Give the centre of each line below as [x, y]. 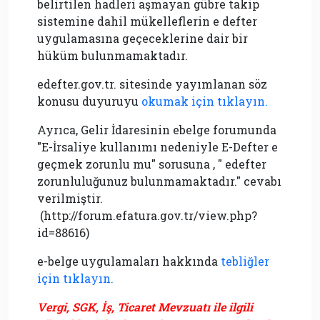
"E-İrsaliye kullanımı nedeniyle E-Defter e [157, 147]
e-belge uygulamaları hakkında [129, 261]
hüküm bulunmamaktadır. [112, 56]
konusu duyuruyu [89, 101]
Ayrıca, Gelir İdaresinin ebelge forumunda [157, 130]
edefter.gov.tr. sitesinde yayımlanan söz [152, 84]
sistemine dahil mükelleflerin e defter [147, 21]
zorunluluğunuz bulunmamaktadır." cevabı [159, 181]
